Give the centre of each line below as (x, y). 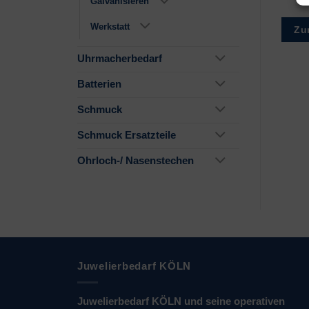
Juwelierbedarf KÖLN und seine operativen (181, 302)
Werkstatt (110, 26)
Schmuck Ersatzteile (127, 136)
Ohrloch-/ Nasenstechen (136, 161)
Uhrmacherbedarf (120, 59)
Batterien (99, 84)
